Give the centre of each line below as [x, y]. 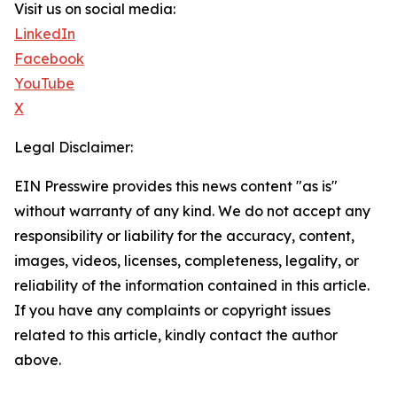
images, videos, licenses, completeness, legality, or [187, 261]
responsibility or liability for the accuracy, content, [184, 236]
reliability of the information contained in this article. [192, 285]
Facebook [49, 58]
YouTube [44, 83]
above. [38, 360]
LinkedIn [45, 34]
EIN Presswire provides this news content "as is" [176, 186]
